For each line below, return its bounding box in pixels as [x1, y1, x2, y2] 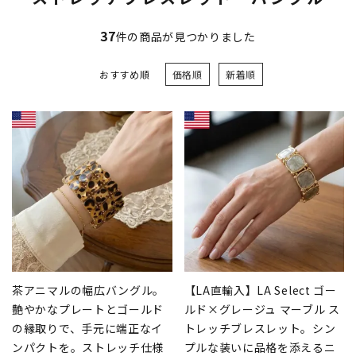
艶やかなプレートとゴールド [12, 300, 164, 317]
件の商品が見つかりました [115, 29, 256, 44]
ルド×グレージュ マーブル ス [184, 300, 340, 317]
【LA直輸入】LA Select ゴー [184, 281, 337, 298]
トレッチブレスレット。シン [184, 319, 336, 336]
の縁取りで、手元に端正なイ [12, 319, 164, 336]
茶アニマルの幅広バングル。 [12, 281, 165, 298]
